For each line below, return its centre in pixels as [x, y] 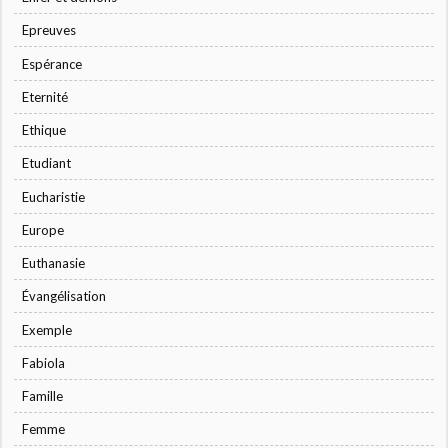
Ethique [44, 130]
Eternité [45, 96]
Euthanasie [54, 263]
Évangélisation [64, 296]
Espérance [52, 63]
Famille [43, 396]
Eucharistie [54, 196]
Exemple [47, 329]
